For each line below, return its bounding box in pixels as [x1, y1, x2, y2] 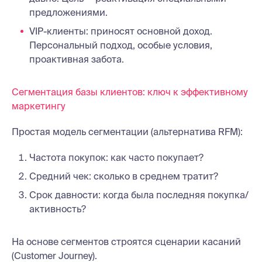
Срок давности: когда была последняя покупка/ [29, 189, 249, 200]
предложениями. [29, 6, 108, 18]
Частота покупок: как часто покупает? [29, 151, 204, 163]
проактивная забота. [29, 53, 124, 64]
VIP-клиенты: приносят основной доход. [29, 25, 212, 36]
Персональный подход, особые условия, [29, 39, 212, 50]
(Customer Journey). [12, 250, 97, 261]
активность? [29, 203, 86, 214]
